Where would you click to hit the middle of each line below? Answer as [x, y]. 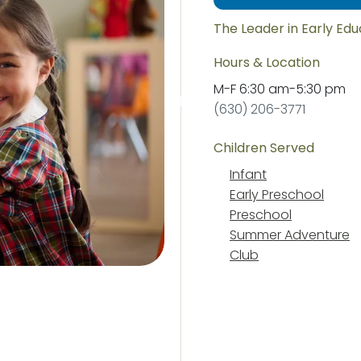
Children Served [264, 148]
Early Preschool [277, 195]
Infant [248, 174]
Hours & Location [267, 62]
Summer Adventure [290, 235]
